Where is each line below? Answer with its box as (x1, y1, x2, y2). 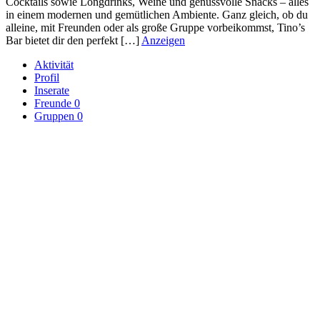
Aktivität (34, 58, 74, 71)
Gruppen (34, 109, 77, 122)
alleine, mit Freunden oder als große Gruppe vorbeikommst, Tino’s (6, 21, 305, 34)
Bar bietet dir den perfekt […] (6, 34, 141, 46)
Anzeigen (141, 34, 185, 46)
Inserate (34, 84, 69, 96)
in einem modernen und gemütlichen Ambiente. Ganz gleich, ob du (6, 8, 308, 21)
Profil (34, 71, 59, 84)
